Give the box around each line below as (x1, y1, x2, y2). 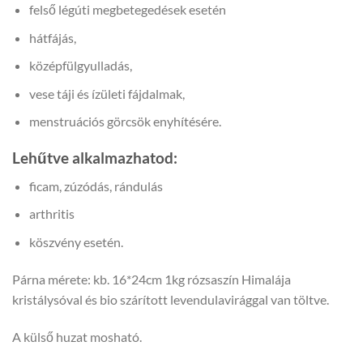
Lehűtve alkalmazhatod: (12, 148, 177, 168)
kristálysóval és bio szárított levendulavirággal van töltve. (12, 291, 329, 307)
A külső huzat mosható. (12, 328, 142, 344)
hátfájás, (28, 29, 76, 45)
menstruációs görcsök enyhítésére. (28, 113, 221, 130)
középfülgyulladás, (28, 58, 132, 74)
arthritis (28, 206, 75, 222)
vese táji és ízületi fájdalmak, (28, 85, 185, 101)
